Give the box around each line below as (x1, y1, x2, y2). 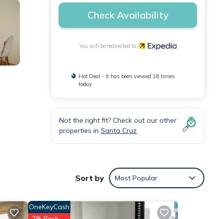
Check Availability (87, 9, 169, 21)
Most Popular (115, 174, 157, 183)
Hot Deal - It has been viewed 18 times (78, 72, 175, 80)
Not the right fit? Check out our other (59, 115, 176, 125)
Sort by (75, 173, 104, 183)
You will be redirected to (79, 42, 139, 49)
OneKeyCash (28, 202, 69, 212)
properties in (59, 126, 101, 135)
